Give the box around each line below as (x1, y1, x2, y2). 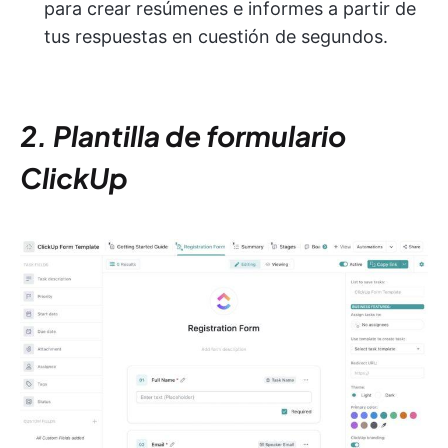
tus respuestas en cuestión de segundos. (44, 26, 388, 48)
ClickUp (20, 160, 128, 196)
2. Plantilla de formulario (20, 118, 346, 154)
